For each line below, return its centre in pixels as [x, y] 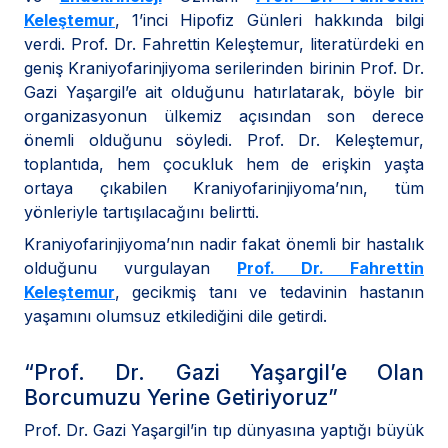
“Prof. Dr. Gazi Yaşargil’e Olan [224, 373]
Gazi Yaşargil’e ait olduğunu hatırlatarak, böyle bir [224, 92]
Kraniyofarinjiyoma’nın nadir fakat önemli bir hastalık [224, 244]
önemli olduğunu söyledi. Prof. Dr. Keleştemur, [224, 140]
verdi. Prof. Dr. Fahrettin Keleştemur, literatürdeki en [224, 44]
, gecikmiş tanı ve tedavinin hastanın [269, 292]
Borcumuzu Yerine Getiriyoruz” [181, 398]
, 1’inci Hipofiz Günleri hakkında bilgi [269, 20]
